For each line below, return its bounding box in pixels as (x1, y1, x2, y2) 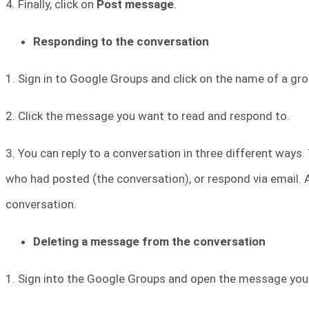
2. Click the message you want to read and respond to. (6, 108, 290, 123)
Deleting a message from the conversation (33, 234, 266, 248)
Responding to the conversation (33, 34, 209, 48)
